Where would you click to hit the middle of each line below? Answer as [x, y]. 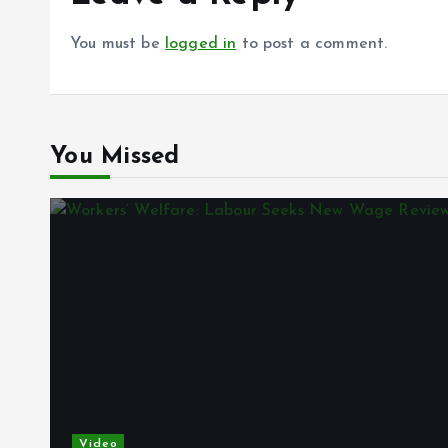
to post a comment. [312, 44]
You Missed [115, 157]
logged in [200, 44]
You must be [117, 44]
